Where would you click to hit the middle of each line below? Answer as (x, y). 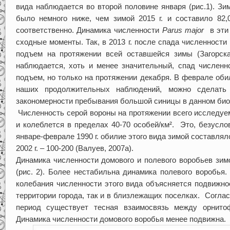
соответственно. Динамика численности (89, 30)
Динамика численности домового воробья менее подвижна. (121, 219)
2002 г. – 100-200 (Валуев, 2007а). (74, 148)
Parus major (185, 30)
